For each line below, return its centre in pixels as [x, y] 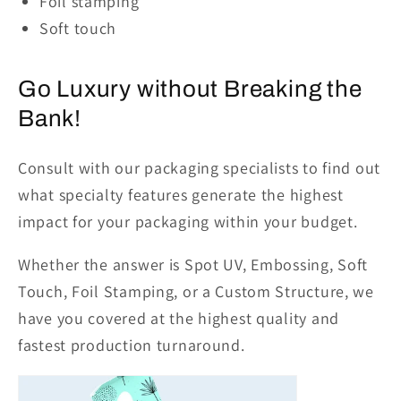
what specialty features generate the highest [181, 194]
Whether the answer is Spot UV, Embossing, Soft [193, 264]
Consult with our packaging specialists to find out [200, 167]
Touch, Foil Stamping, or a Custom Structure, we [196, 291]
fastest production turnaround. [132, 345]
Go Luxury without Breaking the [190, 88]
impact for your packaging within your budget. [188, 221]
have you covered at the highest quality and [179, 318]
